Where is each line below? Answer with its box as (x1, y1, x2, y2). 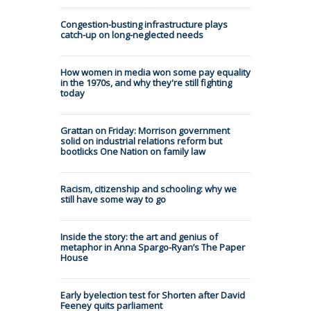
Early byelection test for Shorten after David (60, 288, 245, 301)
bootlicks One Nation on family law (60, 144, 205, 158)
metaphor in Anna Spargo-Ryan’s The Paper (60, 240, 245, 253)
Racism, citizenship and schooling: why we (60, 182, 237, 195)
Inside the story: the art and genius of (60, 230, 218, 243)
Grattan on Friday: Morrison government (60, 124, 230, 137)
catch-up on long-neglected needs (60, 28, 203, 41)
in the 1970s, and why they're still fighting (60, 76, 232, 89)
